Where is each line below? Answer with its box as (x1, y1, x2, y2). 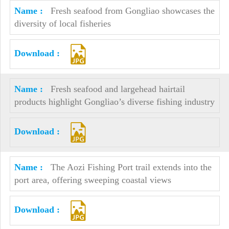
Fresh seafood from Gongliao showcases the (51, 6, 215, 16)
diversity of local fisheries (14, 18, 111, 29)
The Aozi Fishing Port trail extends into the (51, 162, 212, 172)
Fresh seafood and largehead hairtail (51, 84, 185, 94)
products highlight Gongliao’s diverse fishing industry (14, 97, 215, 107)
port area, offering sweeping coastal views (14, 175, 171, 185)
